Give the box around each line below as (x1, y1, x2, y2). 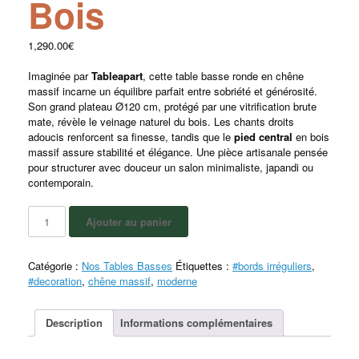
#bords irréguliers (232, 257, 312, 273)
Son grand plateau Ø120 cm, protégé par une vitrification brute (28, 99, 317, 114)
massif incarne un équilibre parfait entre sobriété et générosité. (28, 83, 317, 99)
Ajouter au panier (86, 213, 172, 229)
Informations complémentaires (120, 315, 272, 330)
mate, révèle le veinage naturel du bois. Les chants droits (28, 114, 294, 129)
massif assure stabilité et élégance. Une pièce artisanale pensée (28, 144, 328, 159)
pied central (234, 129, 292, 144)
